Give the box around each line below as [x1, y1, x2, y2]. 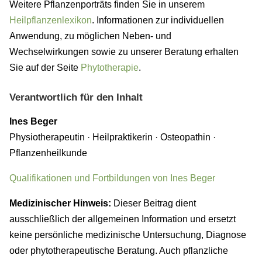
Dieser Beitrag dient [111, 198, 196, 208]
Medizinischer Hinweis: [9, 198, 111, 208]
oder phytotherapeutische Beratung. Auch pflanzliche [9, 246, 228, 256]
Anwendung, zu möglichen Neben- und [9, 30, 171, 41]
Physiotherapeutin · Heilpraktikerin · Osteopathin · [9, 132, 216, 142]
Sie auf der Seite [9, 62, 81, 73]
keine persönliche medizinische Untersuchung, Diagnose [9, 230, 246, 240]
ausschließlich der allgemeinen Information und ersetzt [9, 214, 236, 224]
